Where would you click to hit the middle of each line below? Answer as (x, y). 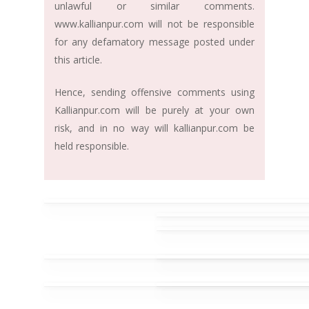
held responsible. (92, 146)
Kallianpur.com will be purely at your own (154, 110)
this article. (78, 60)
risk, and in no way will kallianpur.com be (154, 128)
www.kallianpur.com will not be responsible (154, 24)
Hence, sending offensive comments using (154, 92)
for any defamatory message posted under (154, 42)
